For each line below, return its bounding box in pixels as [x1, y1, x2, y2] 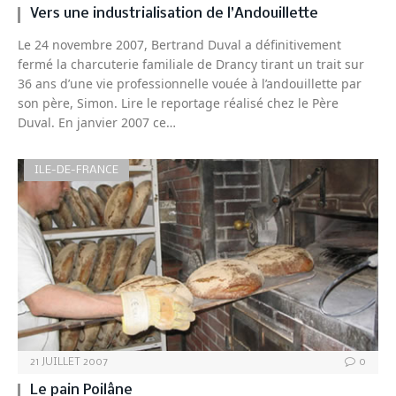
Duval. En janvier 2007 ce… [18, 114, 176, 132]
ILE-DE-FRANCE [34, 164, 118, 177]
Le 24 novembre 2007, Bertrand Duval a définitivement [18, 36, 341, 54]
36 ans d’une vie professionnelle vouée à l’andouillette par [18, 75, 362, 93]
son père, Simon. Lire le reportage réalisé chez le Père [18, 95, 339, 112]
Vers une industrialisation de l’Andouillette [30, 6, 318, 22]
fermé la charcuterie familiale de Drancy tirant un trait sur [18, 56, 364, 73]
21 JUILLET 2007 [30, 357, 108, 369]
